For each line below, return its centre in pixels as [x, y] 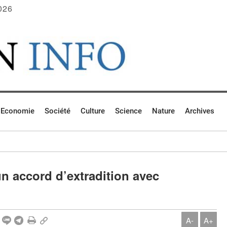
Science [128, 111]
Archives [200, 111]
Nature [163, 111]
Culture [93, 111]
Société [58, 111]
